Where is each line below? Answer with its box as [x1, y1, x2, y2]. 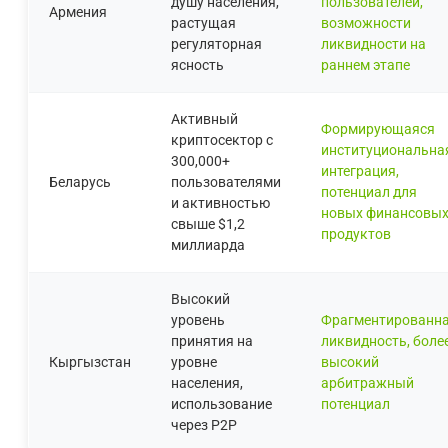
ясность [171, 56, 224, 73]
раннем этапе [321, 56, 410, 73]
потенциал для [321, 183, 417, 200]
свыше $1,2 [171, 215, 245, 232]
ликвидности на [321, 35, 426, 52]
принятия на [171, 332, 253, 349]
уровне [171, 353, 217, 370]
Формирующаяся [321, 120, 435, 137]
